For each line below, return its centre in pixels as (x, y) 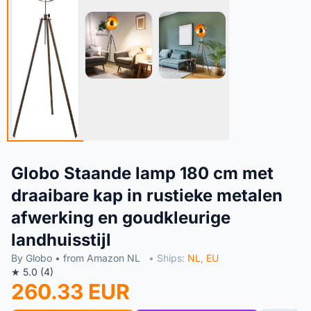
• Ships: (168, 258)
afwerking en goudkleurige (121, 218)
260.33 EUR (70, 292)
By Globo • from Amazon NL (77, 258)
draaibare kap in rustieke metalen (147, 196)
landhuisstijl (61, 240)
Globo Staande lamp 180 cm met (142, 174)
